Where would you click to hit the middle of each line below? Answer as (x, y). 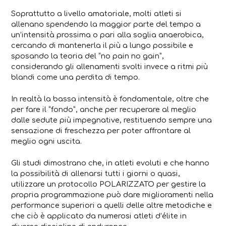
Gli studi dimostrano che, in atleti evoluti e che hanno (110, 163)
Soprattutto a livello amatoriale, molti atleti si (97, 14)
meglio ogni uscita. (47, 142)
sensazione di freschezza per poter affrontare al (101, 131)
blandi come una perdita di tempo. (76, 77)
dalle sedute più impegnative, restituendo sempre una (112, 120)
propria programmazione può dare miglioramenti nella (112, 194)
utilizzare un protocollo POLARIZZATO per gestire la (109, 184)
